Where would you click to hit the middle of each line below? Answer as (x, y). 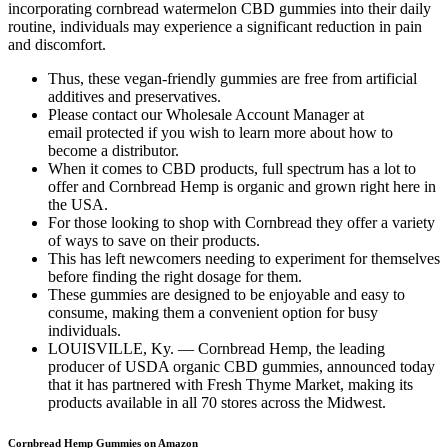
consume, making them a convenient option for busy (213, 313)
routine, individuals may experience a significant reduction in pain (215, 27)
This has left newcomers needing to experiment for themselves (244, 259)
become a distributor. (113, 151)
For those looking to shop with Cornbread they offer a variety (241, 223)
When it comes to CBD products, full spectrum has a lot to (232, 169)
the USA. (78, 205)
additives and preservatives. (134, 97)
